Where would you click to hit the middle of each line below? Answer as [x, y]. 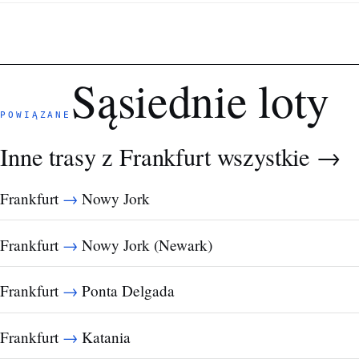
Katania [104, 337]
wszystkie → [278, 157]
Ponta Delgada [126, 291]
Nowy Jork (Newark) [145, 244]
